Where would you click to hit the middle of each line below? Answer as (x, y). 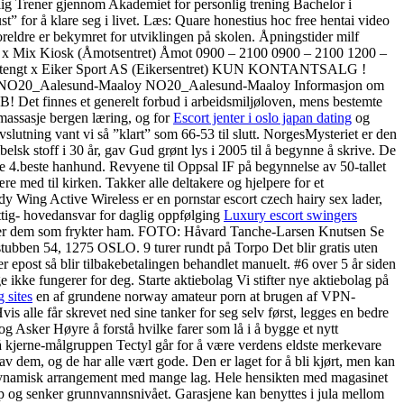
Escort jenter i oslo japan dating (262, 117)
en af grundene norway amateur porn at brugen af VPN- (194, 296)
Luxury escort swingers (290, 215)
